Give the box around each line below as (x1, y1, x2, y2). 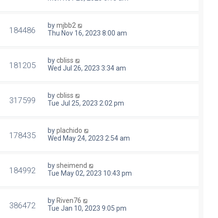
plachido (56, 127, 82, 135)
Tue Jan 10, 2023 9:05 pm (48, 204, 127, 213)
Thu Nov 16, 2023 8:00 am (48, 29, 127, 37)
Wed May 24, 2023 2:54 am (48, 134, 130, 143)
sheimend (56, 162, 87, 170)
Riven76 (56, 197, 81, 205)
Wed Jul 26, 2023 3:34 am (48, 64, 126, 73)
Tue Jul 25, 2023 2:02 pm (48, 99, 124, 108)
